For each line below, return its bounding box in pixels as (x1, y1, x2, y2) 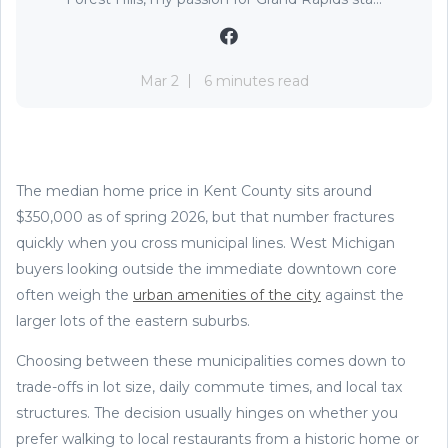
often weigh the (16, 285, 133, 304)
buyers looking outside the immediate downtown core (16, 259, 397, 278)
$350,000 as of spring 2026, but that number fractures (16, 207, 394, 226)
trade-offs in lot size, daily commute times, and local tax (16, 377, 402, 396)
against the (321, 285, 404, 304)
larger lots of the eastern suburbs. (16, 311, 250, 330)
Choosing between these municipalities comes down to (16, 351, 406, 370)
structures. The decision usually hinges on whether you (16, 403, 398, 422)
